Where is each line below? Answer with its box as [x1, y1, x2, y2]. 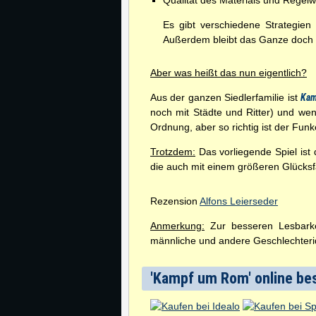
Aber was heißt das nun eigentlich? [150, 67, 307, 78]
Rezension [150, 195, 200, 207]
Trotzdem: [150, 146, 195, 157]
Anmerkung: [150, 220, 205, 231]
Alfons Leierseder [200, 195, 278, 207]
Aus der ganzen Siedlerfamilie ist [150, 92, 300, 103]
